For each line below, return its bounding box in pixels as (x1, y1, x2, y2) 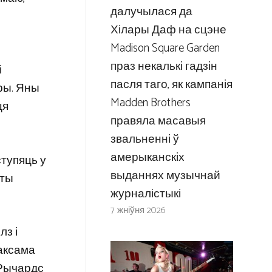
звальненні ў (110, 130, 179, 149)
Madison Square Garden (110, 39, 220, 58)
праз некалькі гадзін (110, 57, 217, 76)
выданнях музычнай (110, 166, 220, 186)
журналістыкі (110, 185, 181, 204)
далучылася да (110, 2, 192, 22)
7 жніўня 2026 (110, 203, 166, 219)
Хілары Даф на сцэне (110, 21, 226, 40)
